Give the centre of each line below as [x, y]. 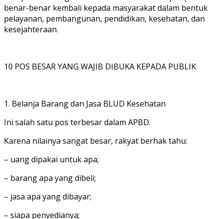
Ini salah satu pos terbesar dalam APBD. [77, 122]
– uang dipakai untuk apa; [51, 159]
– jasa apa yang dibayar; [48, 196]
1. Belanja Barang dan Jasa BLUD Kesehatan [85, 103]
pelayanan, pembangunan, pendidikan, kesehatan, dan [104, 18]
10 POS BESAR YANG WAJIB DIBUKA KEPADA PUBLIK [100, 66]
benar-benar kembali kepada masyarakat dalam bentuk [106, 8]
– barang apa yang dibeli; [50, 178]
